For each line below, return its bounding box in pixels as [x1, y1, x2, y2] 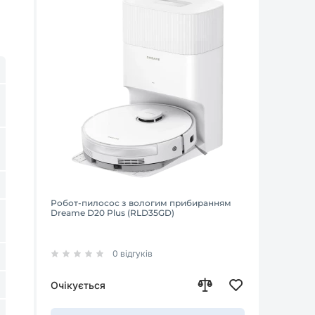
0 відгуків [112, 248, 153, 259]
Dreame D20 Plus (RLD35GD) [51, 207, 174, 218]
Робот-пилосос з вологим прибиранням [51, 198, 231, 208]
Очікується [51, 279, 105, 291]
